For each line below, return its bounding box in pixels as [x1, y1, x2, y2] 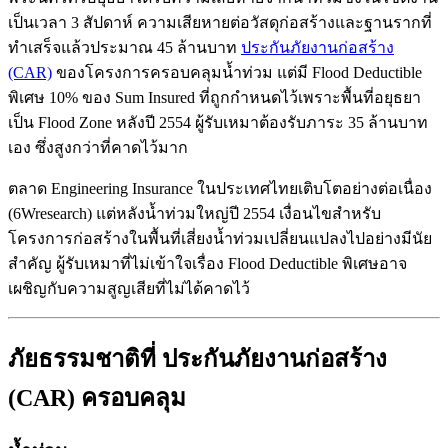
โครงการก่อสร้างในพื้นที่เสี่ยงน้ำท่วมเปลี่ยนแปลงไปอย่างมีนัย [8, 229, 432, 247]
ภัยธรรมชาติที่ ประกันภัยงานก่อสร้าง [8, 345, 387, 372]
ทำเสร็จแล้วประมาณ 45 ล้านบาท [8, 38, 241, 56]
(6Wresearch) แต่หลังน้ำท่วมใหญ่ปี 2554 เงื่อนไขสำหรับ [8, 204, 381, 222]
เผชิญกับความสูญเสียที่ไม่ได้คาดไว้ [8, 279, 250, 297]
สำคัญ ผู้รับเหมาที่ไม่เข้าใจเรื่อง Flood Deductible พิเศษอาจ [8, 254, 407, 272]
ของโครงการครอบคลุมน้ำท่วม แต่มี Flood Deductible [52, 63, 422, 81]
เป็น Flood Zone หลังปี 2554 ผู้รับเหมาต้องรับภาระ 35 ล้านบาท [8, 113, 428, 131]
